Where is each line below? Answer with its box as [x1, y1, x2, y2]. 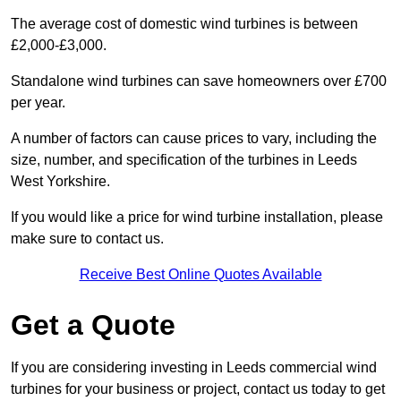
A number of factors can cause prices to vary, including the [11, 131, 377, 147]
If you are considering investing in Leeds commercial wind [11, 360, 377, 376]
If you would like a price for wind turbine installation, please [11, 209, 383, 226]
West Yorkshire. [11, 174, 110, 190]
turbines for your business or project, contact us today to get [11, 381, 385, 397]
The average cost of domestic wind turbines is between [11, 16, 358, 32]
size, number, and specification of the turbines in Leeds [11, 152, 357, 168]
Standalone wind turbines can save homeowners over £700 [11, 73, 387, 90]
